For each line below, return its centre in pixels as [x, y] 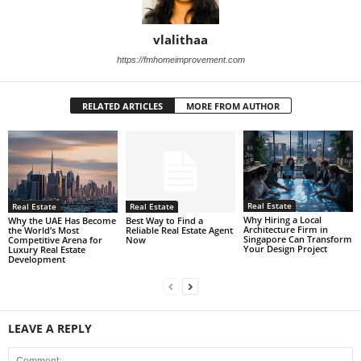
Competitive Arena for [55, 240]
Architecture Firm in [285, 230]
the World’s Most [44, 230]
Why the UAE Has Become [62, 221]
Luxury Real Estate [47, 250]
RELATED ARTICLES [122, 106]
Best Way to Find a [164, 221]
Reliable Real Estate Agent [179, 230]
